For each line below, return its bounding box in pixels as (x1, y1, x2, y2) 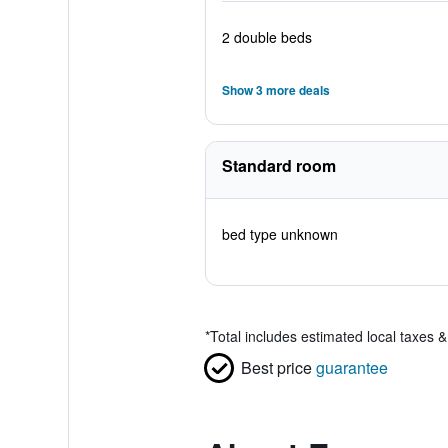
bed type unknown (221, 224, 338, 244)
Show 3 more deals (221, 81, 330, 99)
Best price (240, 356, 312, 379)
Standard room (221, 154, 336, 177)
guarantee (315, 356, 388, 379)
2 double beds (221, 27, 312, 47)
